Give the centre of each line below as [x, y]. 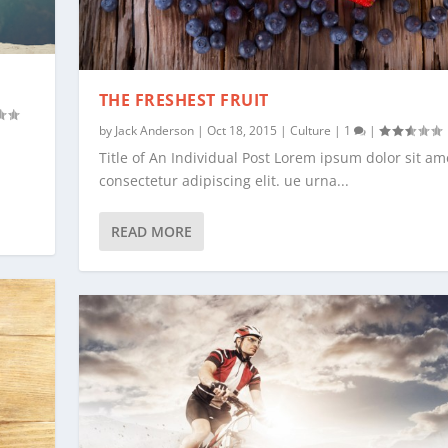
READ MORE [151, 232]
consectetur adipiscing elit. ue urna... [223, 181]
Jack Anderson [154, 131]
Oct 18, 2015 [241, 131]
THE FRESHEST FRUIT [183, 100]
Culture [310, 131]
